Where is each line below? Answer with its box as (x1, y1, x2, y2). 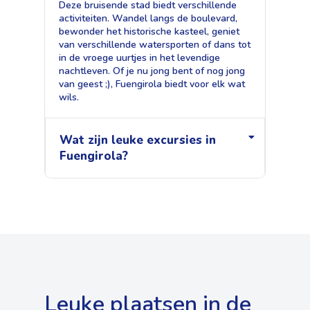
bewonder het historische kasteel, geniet (59, 24, 239, 38)
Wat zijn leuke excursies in (60, 131, 216, 148)
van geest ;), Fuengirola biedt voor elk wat (59, 77, 245, 91)
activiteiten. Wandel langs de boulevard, (59, 11, 237, 25)
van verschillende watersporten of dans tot (59, 37, 250, 51)
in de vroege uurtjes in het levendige (59, 51, 220, 64)
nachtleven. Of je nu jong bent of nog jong (59, 64, 245, 77)
